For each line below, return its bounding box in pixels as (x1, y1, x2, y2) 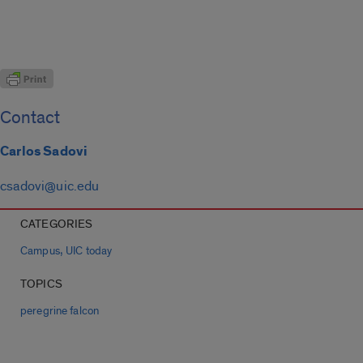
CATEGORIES (20, 216, 93, 233)
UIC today (66, 245, 113, 258)
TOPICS (20, 276, 62, 293)
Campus (20, 245, 60, 258)
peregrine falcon (20, 305, 100, 318)
